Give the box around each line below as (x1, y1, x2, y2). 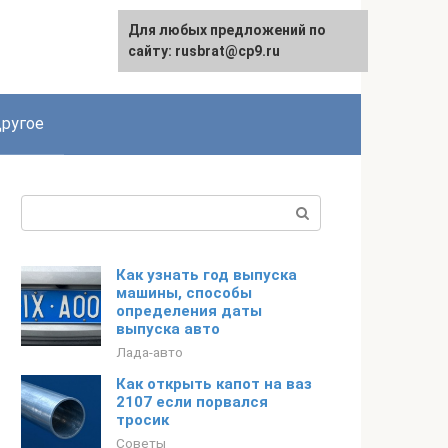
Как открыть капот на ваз (116, 375, 312, 393)
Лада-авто (116, 344, 183, 360)
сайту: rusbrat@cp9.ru (128, 43, 280, 59)
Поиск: (21, 197, 72, 216)
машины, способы (116, 284, 252, 302)
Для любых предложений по (128, 22, 326, 38)
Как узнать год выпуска (116, 266, 297, 284)
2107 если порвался (116, 393, 268, 411)
